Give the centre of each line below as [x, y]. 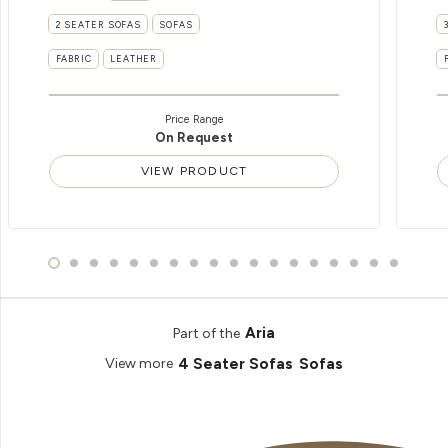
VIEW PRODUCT [194, 171]
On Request [194, 137]
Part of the [206, 333]
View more [138, 364]
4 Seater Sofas [236, 363]
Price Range [194, 119]
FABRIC [73, 59]
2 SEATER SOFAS [98, 24]
